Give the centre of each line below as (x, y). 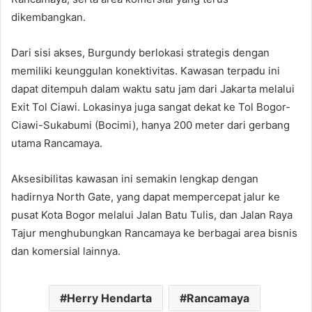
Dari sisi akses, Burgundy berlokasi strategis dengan (140, 53)
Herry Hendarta (109, 298)
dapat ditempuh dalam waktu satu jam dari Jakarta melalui (153, 89)
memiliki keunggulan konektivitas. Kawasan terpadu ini (146, 71)
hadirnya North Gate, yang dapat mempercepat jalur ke (146, 197)
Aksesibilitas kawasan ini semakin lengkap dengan (135, 179)
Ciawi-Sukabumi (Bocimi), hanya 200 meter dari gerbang (150, 125)
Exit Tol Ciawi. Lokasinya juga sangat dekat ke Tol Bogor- (151, 107)
